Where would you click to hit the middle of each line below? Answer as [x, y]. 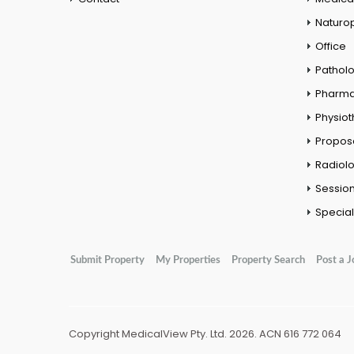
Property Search [268, 260]
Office [331, 47]
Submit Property [107, 260]
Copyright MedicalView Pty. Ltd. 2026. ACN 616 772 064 [205, 334]
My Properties [188, 260]
